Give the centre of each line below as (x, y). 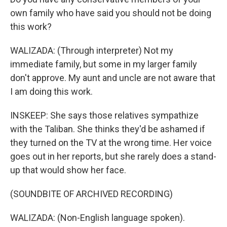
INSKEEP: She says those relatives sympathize (104, 115)
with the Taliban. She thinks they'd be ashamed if (108, 129)
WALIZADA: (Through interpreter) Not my (92, 50)
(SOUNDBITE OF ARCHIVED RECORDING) (91, 194)
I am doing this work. (51, 91)
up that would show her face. (68, 170)
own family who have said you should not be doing (111, 13)
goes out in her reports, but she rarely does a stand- (113, 156)
